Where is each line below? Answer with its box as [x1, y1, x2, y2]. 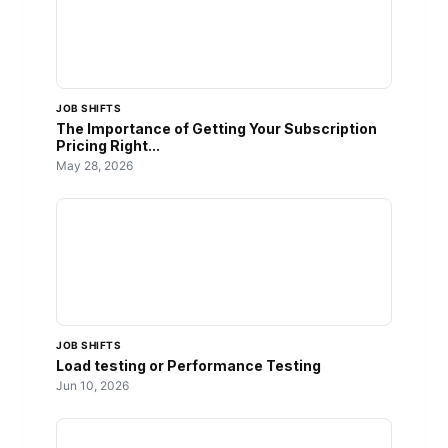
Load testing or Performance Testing [56, 357, 321, 375]
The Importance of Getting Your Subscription [56, 120, 377, 138]
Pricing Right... [56, 137, 160, 155]
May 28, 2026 [56, 158, 133, 174]
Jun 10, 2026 [56, 378, 129, 394]
